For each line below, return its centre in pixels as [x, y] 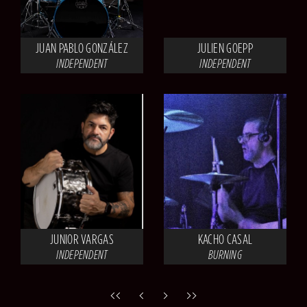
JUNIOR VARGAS [82, 240]
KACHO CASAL [225, 240]
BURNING [225, 255]
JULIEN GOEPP [225, 48]
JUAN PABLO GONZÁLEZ [82, 48]
